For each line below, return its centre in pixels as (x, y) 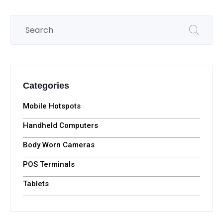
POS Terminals (49, 165)
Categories (46, 86)
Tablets (36, 184)
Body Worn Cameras (59, 145)
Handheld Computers (60, 126)
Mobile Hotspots (52, 106)
